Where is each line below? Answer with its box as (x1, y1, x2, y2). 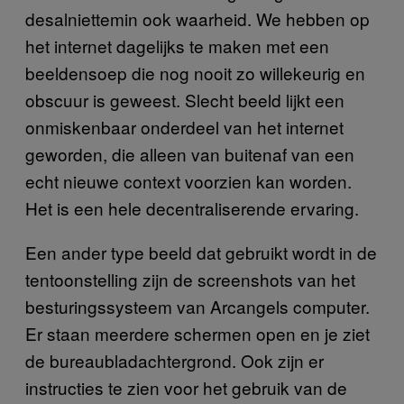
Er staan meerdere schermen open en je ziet (25, 321, 370, 345)
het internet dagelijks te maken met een (25, 33, 329, 58)
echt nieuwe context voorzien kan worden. (25, 169, 352, 193)
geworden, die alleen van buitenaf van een (25, 142, 354, 166)
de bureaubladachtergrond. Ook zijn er (25, 348, 324, 372)
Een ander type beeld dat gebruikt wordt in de (25, 240, 377, 264)
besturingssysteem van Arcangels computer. (25, 294, 370, 318)
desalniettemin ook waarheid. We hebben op (25, 6, 370, 31)
